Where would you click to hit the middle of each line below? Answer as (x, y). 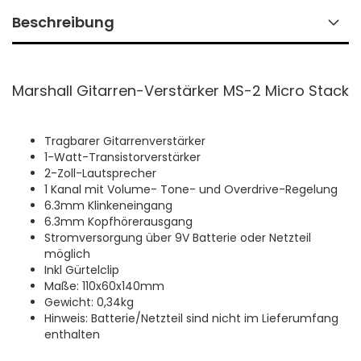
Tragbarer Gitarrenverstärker (125, 141)
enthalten (72, 335)
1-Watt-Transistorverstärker (122, 158)
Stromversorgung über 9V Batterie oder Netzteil (178, 238)
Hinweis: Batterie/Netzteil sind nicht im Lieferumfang (191, 319)
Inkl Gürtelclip (82, 270)
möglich (67, 254)
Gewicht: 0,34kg (89, 303)
